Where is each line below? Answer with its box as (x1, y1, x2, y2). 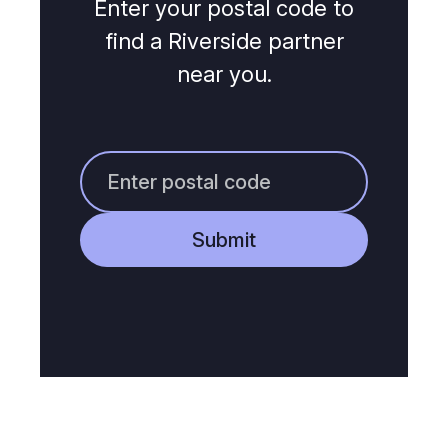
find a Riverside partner (104, 28, 344, 54)
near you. (176, 61, 272, 87)
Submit (192, 228, 256, 252)
